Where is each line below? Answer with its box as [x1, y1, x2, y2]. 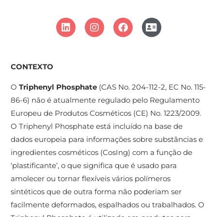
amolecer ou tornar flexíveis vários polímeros [11, 173, 171, 183]
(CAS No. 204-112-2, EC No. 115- [97, 82, 206, 92]
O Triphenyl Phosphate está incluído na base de [11, 121, 183, 131]
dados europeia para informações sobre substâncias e [11, 134, 203, 144]
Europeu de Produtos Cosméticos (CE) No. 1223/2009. [11, 108, 201, 118]
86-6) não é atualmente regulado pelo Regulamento [11, 95, 200, 105]
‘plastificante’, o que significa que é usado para [11, 160, 177, 170]
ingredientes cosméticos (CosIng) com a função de [11, 147, 193, 157]
